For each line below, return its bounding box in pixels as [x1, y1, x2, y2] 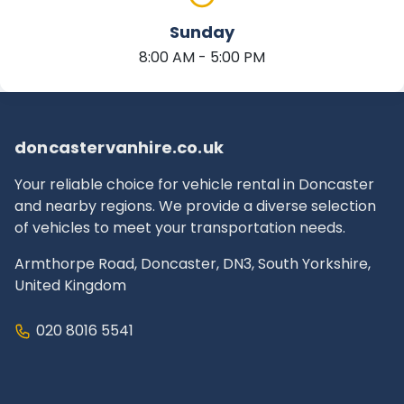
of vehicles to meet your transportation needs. [14, 217, 345, 239]
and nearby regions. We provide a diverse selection [14, 196, 376, 217]
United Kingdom [14, 275, 126, 297]
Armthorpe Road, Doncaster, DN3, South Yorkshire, [14, 253, 371, 275]
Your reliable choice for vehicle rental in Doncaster [14, 174, 374, 196]
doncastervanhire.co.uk [14, 136, 224, 160]
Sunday [170, 21, 234, 44]
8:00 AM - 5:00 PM [139, 47, 265, 69]
